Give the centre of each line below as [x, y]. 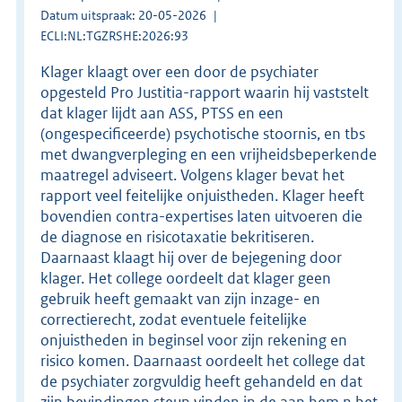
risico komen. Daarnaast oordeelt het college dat [203, 360]
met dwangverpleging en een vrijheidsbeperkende [209, 154]
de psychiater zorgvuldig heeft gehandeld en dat [201, 381]
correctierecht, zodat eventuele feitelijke [174, 319]
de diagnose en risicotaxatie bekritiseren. [177, 236]
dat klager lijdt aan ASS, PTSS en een [162, 113]
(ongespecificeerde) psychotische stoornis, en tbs [203, 133]
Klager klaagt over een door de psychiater [179, 71]
